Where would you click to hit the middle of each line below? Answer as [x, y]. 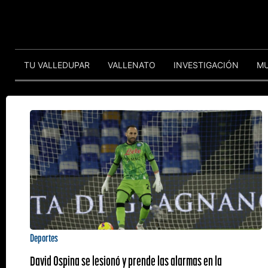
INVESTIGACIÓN [206, 65]
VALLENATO [132, 65]
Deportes [44, 238]
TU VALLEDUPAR [57, 65]
